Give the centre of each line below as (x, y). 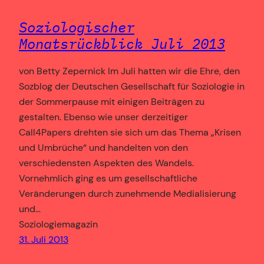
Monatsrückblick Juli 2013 (122, 43)
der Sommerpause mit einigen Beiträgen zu (112, 101)
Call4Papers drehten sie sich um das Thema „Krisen (130, 132)
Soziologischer (77, 27)
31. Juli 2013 (44, 239)
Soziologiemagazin (58, 224)
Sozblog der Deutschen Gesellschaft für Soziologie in (132, 86)
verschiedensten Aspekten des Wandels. (106, 163)
